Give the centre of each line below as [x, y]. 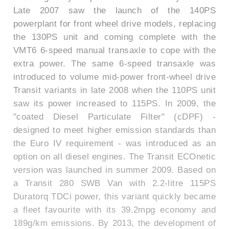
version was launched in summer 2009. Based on [114, 170]
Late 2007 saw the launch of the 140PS [114, 10]
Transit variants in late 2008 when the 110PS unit [114, 90]
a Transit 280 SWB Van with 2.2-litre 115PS [114, 183]
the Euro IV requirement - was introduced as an [114, 143]
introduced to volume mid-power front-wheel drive [114, 77]
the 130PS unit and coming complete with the [114, 37]
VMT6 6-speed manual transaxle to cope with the [114, 50]
